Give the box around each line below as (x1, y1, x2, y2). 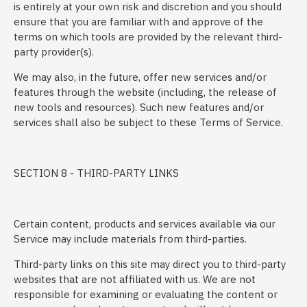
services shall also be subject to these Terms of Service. (14, 116, 283, 129)
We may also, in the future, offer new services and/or (14, 71, 267, 84)
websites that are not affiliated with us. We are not (14, 273, 256, 286)
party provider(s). (14, 45, 94, 58)
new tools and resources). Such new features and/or (14, 101, 264, 114)
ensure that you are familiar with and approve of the (14, 15, 263, 28)
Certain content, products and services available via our (14, 217, 275, 230)
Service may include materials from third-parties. (14, 232, 247, 245)
